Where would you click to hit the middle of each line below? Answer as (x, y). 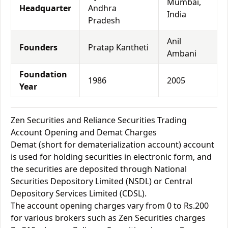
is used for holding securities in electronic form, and (111, 157)
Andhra (102, 8)
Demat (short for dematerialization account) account (112, 145)
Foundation (43, 74)
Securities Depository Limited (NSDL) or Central (102, 181)
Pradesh (104, 20)
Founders (38, 47)
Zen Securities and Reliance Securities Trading (99, 120)
